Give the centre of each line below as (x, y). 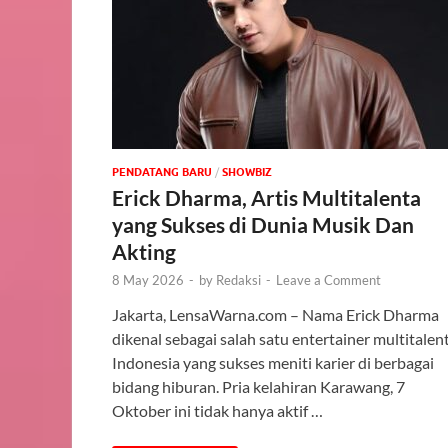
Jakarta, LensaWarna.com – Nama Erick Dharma (275, 315)
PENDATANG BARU (162, 172)
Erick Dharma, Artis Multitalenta (266, 198)
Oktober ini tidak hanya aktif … (217, 411)
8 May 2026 (148, 280)
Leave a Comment (328, 280)
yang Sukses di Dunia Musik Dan (263, 225)
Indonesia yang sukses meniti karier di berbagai (273, 363)
